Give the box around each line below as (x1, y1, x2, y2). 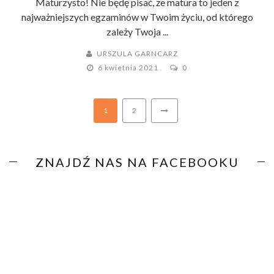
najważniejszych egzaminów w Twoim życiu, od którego (21, 10, 253, 23)
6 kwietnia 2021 (98, 62, 160, 72)
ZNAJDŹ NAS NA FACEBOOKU (35, 154, 239, 169)
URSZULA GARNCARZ (97, 48, 178, 58)
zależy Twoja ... (106, 25, 168, 37)
